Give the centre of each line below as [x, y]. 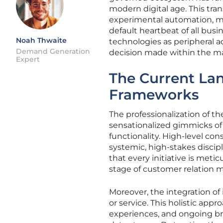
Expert [28, 59]
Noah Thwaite [41, 40]
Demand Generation [53, 51]
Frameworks [154, 95]
